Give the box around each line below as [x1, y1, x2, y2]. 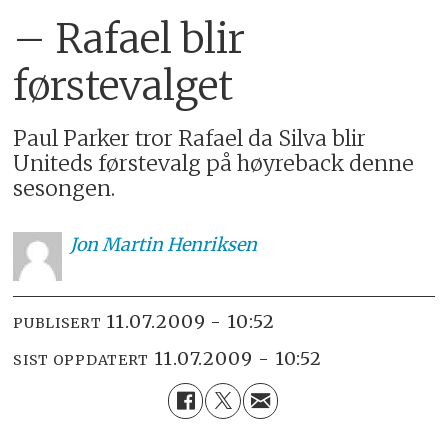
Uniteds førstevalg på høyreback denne [13, 150, 415, 178]
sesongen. [13, 175, 116, 203]
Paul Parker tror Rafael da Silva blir [13, 125, 367, 153]
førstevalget [13, 60, 234, 111]
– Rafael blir [13, 13, 246, 64]
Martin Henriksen [101, 233, 257, 257]
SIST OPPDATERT [13, 350, 150, 369]
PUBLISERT [13, 313, 102, 332]
